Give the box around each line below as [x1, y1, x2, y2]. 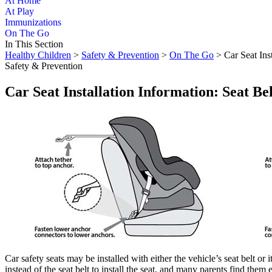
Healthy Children [5, 50, 71, 61]
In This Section [5, 39, 63, 50]
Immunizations [5, 17, 61, 28]
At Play [5, 6, 34, 17]
